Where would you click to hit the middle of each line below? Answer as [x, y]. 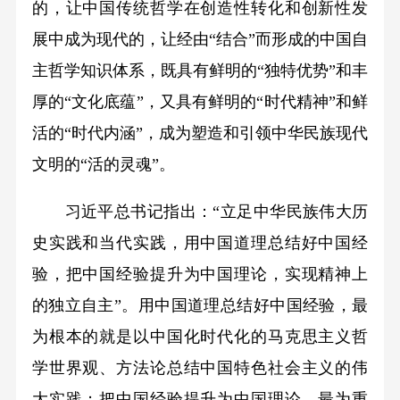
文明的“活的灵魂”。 [103, 165]
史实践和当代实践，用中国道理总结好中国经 [200, 243]
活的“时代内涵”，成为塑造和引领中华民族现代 [200, 133]
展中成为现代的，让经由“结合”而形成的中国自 [200, 40]
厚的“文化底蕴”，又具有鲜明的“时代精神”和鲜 [200, 102]
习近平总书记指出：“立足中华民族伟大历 [200, 212]
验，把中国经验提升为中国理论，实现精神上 [200, 275]
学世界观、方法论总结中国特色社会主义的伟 [200, 368]
